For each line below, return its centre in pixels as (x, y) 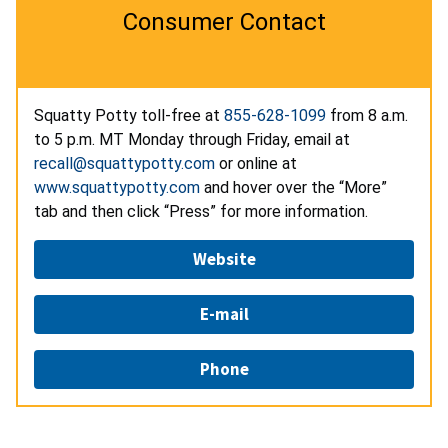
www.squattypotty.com (117, 187)
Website (224, 258)
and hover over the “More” (293, 187)
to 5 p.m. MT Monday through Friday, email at (194, 139)
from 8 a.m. (367, 115)
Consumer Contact (224, 21)
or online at (256, 163)
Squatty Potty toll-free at (129, 115)
